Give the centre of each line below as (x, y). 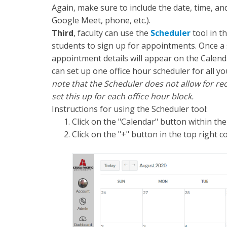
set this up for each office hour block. (123, 96)
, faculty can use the (112, 33)
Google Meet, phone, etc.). (101, 20)
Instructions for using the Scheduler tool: (130, 109)
